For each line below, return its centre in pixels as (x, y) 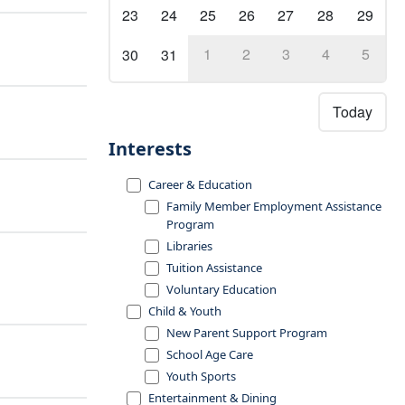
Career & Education (200, 184)
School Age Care (210, 354)
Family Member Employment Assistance (274, 206)
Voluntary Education (221, 289)
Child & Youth (185, 311)
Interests (150, 149)
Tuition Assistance (214, 268)
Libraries (189, 246)
